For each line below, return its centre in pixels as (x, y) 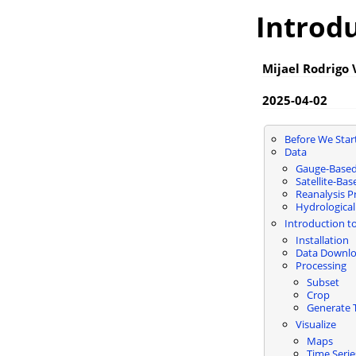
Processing (321, 265)
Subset (323, 282)
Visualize (315, 324)
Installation (322, 240)
